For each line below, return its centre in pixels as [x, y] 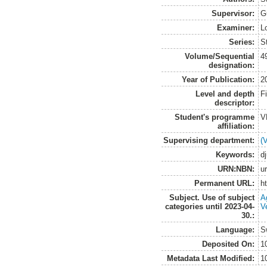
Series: [242, 42]
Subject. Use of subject [212, 197]
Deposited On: [229, 244]
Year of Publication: [218, 79]
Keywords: [235, 154]
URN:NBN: [236, 169]
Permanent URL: [225, 183]
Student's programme [215, 117]
